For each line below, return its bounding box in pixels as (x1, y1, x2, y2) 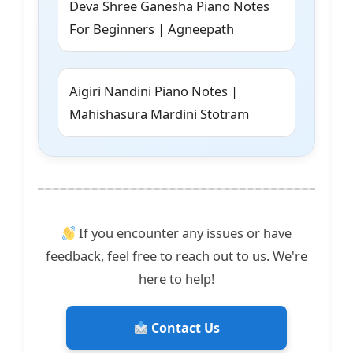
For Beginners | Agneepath (69, 20, 234, 39)
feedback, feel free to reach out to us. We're (46, 247, 307, 266)
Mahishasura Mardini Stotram (69, 105, 249, 124)
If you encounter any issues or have (76, 224, 292, 243)
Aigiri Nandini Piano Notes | (69, 82, 238, 101)
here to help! (139, 269, 214, 288)
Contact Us (147, 319, 220, 337)
